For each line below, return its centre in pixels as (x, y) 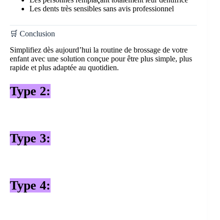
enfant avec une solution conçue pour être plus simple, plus (101, 58)
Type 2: (30, 91)
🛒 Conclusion (32, 33)
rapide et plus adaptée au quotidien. (64, 67)
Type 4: (30, 185)
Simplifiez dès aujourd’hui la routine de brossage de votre (99, 50)
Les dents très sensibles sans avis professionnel (102, 8)
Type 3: (30, 138)
